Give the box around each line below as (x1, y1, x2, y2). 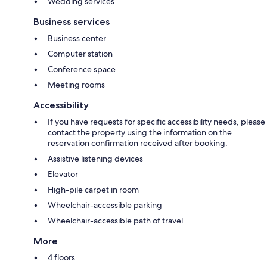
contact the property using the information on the (48, 126, 232, 138)
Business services (33, 15, 110, 27)
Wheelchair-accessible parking (48, 199, 162, 210)
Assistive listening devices (48, 153, 143, 164)
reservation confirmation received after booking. (48, 137, 228, 148)
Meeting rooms (48, 79, 105, 90)
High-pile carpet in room (48, 184, 139, 195)
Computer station (48, 48, 113, 59)
